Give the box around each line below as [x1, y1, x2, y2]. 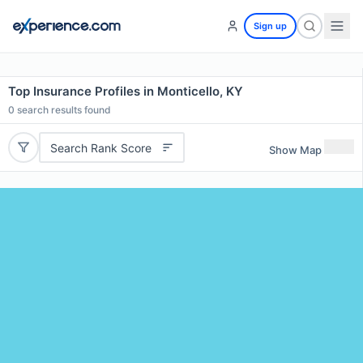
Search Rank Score [49, 140, 152, 155]
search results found [15, 104, 111, 116]
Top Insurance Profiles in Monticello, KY [8, 83, 243, 99]
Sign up [254, 20, 287, 32]
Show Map [269, 143, 322, 156]
